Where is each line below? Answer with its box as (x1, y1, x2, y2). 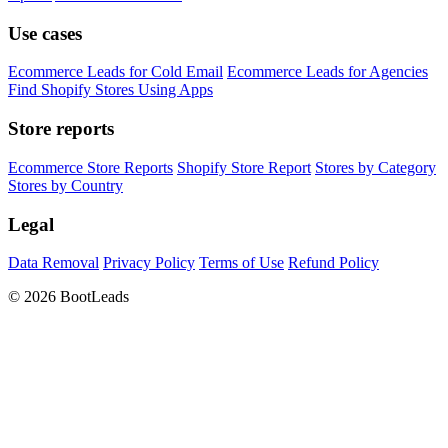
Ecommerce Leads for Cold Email (8, 63, 223, 81)
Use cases (8, 22, 82, 44)
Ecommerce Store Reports (8, 158, 173, 176)
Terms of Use (199, 254, 284, 272)
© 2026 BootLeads (8, 288, 129, 306)
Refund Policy (288, 254, 379, 272)
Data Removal (8, 254, 99, 272)
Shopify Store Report (177, 158, 311, 176)
